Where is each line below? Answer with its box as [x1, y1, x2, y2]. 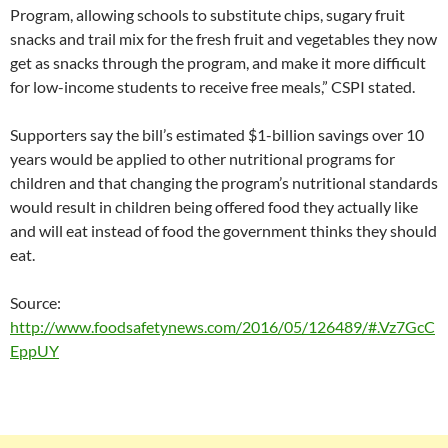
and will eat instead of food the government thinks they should [10, 221, 437, 240]
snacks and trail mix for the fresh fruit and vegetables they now [10, 29, 437, 48]
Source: [10, 293, 64, 312]
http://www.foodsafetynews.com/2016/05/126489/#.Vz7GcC [10, 317, 435, 336]
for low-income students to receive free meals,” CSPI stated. [10, 77, 415, 96]
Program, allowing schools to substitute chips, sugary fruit [10, 5, 405, 24]
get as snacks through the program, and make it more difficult [10, 53, 426, 72]
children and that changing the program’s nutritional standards [10, 173, 438, 192]
